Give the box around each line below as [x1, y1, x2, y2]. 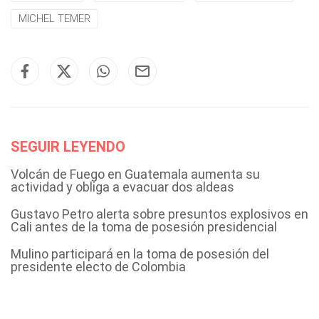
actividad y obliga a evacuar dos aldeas [11, 179, 234, 194]
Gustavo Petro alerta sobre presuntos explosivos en [11, 206, 308, 221]
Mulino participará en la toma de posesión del [11, 246, 269, 261]
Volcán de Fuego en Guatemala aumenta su [11, 167, 260, 182]
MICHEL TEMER [19, 12, 90, 25]
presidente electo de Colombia [11, 259, 186, 274]
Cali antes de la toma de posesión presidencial [11, 219, 277, 234]
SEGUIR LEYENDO [11, 138, 125, 155]
